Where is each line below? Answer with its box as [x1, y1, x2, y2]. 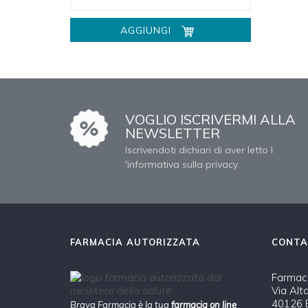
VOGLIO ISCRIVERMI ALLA [125, 110, 296, 128]
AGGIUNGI [120, 23, 171, 36]
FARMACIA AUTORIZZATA [70, 236, 200, 247]
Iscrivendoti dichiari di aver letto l [125, 143, 273, 156]
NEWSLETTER [125, 124, 223, 142]
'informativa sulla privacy [125, 157, 238, 170]
